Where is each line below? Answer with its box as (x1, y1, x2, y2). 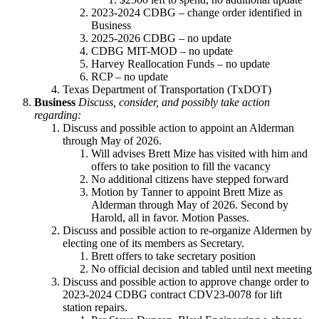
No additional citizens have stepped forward (91, 172, 288, 185)
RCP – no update (91, 70, 168, 83)
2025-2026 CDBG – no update (91, 31, 231, 44)
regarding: (34, 108, 81, 121)
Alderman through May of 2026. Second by (91, 198, 288, 211)
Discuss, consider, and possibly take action (78, 95, 270, 108)
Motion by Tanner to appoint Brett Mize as (91, 185, 283, 198)
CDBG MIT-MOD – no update (91, 44, 233, 57)
